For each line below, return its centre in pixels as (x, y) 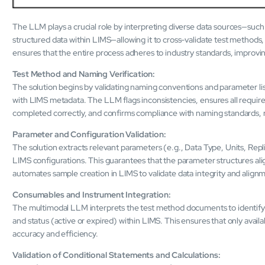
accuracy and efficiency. (55, 233)
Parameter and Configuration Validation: (89, 134)
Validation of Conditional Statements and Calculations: (117, 255)
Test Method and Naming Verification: (84, 74)
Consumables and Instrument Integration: (92, 194)
